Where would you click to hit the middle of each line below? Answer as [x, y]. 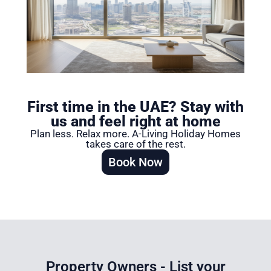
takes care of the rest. [135, 144]
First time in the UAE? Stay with [135, 106]
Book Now [135, 162]
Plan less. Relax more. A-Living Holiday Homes [135, 133]
